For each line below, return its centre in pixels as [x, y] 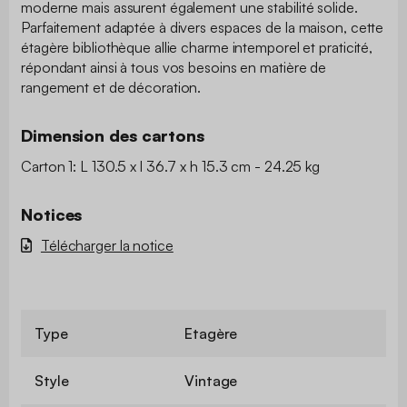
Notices [52, 214]
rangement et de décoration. [111, 87]
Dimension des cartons [113, 135]
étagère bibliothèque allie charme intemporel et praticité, [197, 47]
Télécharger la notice [107, 245]
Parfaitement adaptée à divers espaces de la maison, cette [203, 27]
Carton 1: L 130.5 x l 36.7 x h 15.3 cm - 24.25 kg [171, 166]
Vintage [211, 380]
